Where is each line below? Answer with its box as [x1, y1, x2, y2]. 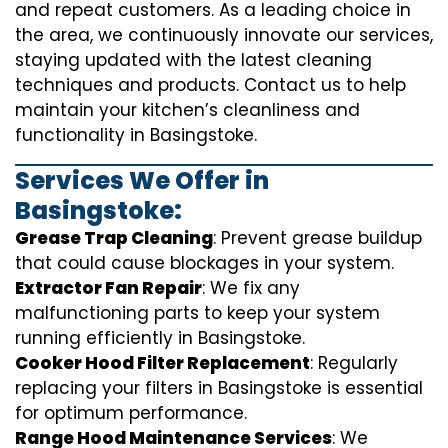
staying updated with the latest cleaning [15, 48, 372, 73]
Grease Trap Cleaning [15, 226, 213, 251]
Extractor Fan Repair [15, 276, 202, 301]
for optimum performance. [15, 401, 247, 426]
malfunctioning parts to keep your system [15, 301, 380, 326]
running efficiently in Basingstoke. [15, 326, 305, 351]
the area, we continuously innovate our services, [15, 23, 433, 48]
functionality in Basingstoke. [15, 123, 257, 148]
